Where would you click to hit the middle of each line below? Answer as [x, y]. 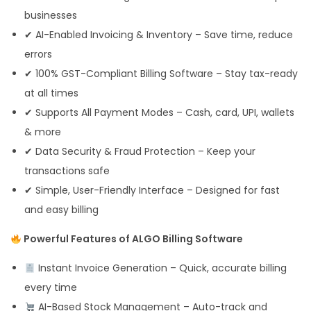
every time [51, 288]
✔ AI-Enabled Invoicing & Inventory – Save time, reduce [159, 35]
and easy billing [61, 210]
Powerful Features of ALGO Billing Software [132, 239]
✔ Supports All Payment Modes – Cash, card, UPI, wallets [159, 113]
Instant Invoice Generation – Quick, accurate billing [161, 268]
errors [38, 54]
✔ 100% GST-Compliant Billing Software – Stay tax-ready [161, 74]
